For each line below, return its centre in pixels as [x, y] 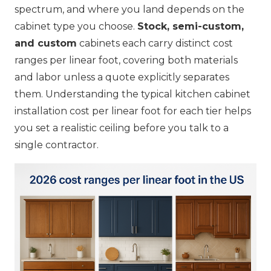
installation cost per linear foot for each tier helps [133, 111]
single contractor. [57, 145]
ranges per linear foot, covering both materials [126, 60]
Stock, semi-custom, [191, 27]
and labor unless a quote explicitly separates [122, 77]
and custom [46, 44]
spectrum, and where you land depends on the [129, 10]
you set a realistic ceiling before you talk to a [122, 128]
